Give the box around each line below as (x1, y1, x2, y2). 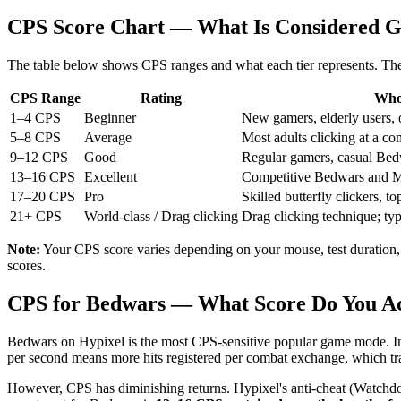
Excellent (84, 168, 137, 184)
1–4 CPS (10, 109, 61, 125)
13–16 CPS (10, 168, 75, 184)
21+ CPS (10, 208, 62, 224)
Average (84, 129, 132, 145)
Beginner (84, 109, 136, 125)
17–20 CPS (10, 188, 75, 204)
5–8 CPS (10, 129, 61, 145)
